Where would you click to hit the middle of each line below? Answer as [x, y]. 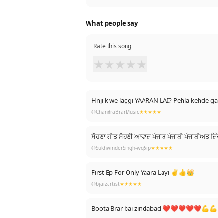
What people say [112, 23]
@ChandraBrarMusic [115, 112]
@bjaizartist [106, 184]
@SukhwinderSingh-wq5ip [121, 148]
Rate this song [112, 46]
